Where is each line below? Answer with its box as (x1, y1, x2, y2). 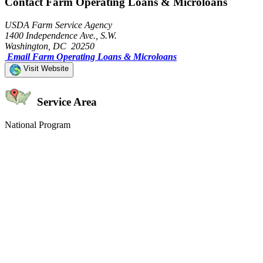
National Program (5, 120, 70, 130)
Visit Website (21, 63, 69, 73)
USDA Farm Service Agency (5, 19, 112, 30)
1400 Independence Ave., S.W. (5, 30, 117, 41)
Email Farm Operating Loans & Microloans (7, 51, 177, 62)
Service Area (34, 96, 97, 109)
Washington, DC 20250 (5, 41, 95, 51)
